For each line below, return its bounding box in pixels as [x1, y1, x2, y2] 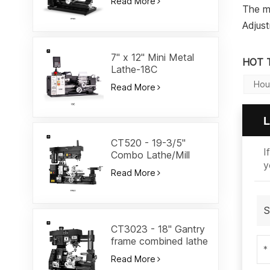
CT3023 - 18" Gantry [111, 222, 206, 235]
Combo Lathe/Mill [111, 149, 190, 162]
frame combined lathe [111, 234, 209, 247]
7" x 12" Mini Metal [111, 51, 195, 63]
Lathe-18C [111, 63, 158, 75]
